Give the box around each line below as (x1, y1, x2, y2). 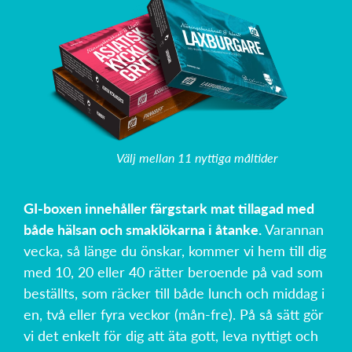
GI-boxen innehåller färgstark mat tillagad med (24, 198, 314, 218)
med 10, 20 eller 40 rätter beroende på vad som (24, 262, 323, 282)
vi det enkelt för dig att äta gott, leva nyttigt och (24, 325, 318, 346)
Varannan (262, 219, 324, 240)
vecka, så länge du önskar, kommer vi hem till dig (24, 240, 326, 261)
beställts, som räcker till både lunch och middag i (24, 283, 324, 303)
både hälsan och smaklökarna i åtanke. (24, 219, 262, 240)
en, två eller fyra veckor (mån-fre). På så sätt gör (24, 304, 324, 324)
